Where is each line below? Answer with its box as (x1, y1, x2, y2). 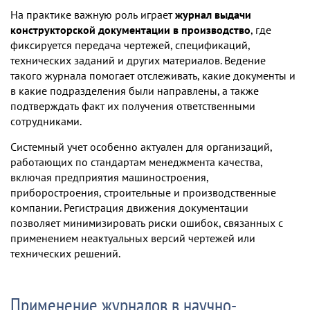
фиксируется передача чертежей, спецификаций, (10, 38, 250, 52)
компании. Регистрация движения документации (10, 201, 248, 215)
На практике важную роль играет (10, 8, 175, 21)
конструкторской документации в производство (10, 23, 250, 37)
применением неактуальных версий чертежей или (10, 231, 255, 245)
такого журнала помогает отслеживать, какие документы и (10, 69, 295, 82)
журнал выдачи (175, 8, 251, 21)
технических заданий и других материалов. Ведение (10, 53, 266, 67)
